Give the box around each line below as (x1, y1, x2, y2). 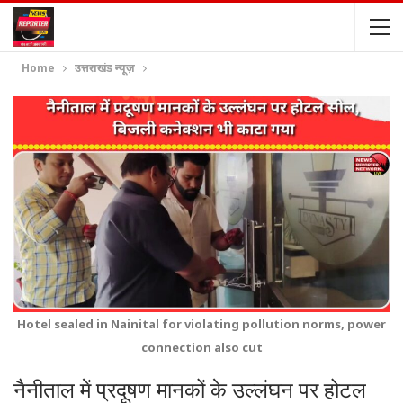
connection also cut (140, 338, 263, 355)
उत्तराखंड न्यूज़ (75, 60, 135, 76)
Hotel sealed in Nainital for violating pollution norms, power (17, 315, 386, 332)
